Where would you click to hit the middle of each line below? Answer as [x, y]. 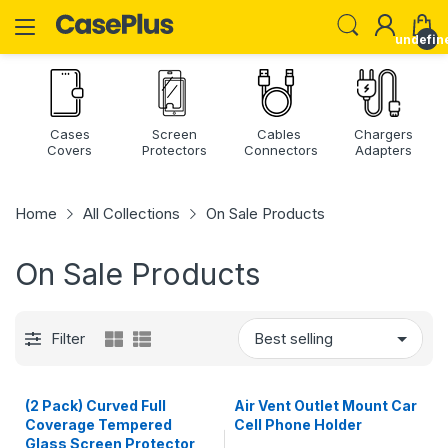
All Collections [131, 213]
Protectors [174, 150]
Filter [68, 338]
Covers [70, 150]
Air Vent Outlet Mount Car [325, 405]
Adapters [383, 150]
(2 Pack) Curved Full [95, 405]
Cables [278, 134]
